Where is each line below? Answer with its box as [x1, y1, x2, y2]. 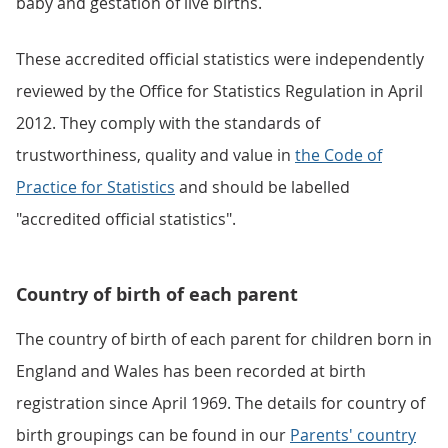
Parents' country [290, 424, 416, 446]
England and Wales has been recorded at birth [16, 360, 366, 382]
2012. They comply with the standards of [16, 112, 320, 134]
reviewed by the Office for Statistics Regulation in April [16, 80, 423, 102]
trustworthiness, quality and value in [16, 144, 295, 166]
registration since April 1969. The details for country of [16, 392, 425, 414]
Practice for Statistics [16, 176, 175, 198]
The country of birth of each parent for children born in [16, 328, 432, 350]
